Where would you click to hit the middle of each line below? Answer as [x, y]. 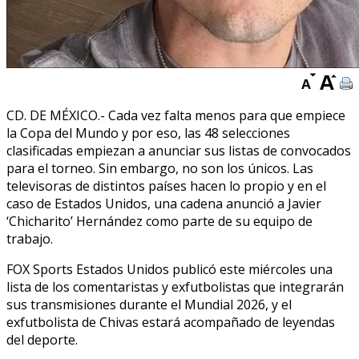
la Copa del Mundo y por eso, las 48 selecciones [148, 133]
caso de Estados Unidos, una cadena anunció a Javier [164, 203]
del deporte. [42, 339]
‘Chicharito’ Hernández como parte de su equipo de [159, 221]
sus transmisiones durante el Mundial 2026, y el [149, 304]
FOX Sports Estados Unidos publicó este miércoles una [169, 269]
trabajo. [30, 238]
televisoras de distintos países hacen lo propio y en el [166, 186]
